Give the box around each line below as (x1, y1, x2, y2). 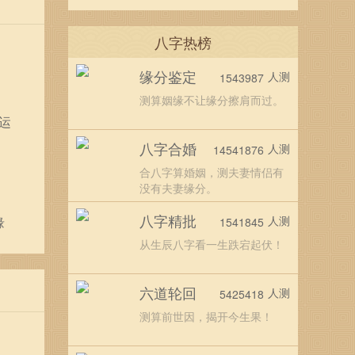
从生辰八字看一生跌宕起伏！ (139, 236, 284, 252)
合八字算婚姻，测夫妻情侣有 (139, 164, 284, 180)
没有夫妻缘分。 (139, 180, 217, 196)
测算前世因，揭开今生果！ (139, 308, 273, 324)
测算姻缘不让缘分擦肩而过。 (139, 92, 284, 108)
